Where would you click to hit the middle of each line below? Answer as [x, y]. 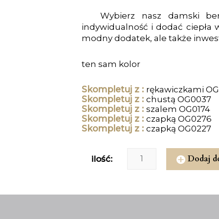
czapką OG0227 [179, 129]
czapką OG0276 [179, 119]
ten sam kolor [111, 64]
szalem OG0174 [178, 109]
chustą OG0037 [179, 99]
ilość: [102, 159]
